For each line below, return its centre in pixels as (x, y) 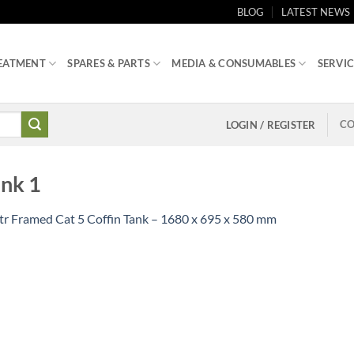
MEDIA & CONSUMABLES (234, 63)
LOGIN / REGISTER (271, 124)
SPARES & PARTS (109, 63)
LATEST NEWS (316, 12)
